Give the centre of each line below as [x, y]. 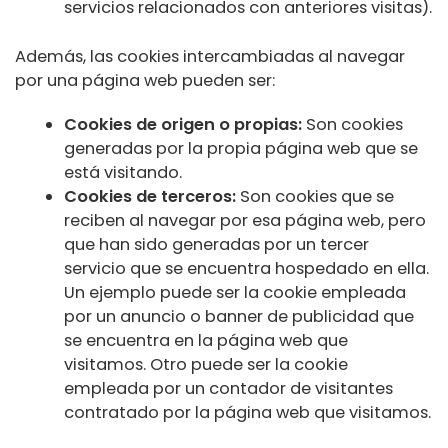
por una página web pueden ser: [145, 80]
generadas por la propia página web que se [241, 148]
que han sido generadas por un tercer [217, 244]
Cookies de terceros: [150, 196]
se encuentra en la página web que [206, 340]
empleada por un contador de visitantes [229, 388]
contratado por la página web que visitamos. [248, 412]
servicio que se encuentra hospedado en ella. [247, 268]
